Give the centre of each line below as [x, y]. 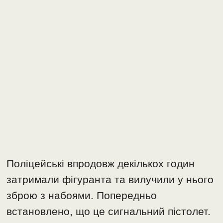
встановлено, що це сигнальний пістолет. [109, 212]
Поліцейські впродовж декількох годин [101, 164]
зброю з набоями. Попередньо [82, 196]
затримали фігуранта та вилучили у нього [110, 180]
